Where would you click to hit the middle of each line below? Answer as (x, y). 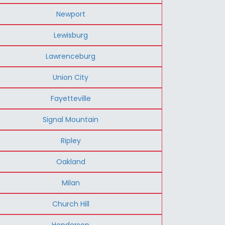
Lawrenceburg (71, 56)
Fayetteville (71, 98)
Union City (71, 77)
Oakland (71, 161)
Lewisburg (71, 35)
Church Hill (71, 204)
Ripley (71, 140)
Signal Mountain (71, 119)
